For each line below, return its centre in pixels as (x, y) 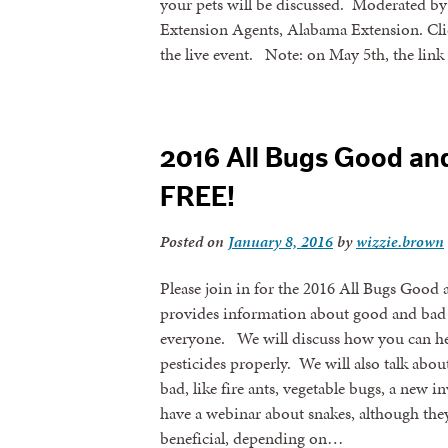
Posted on (194, 241)
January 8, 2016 (280, 241)
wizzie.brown (400, 241)
